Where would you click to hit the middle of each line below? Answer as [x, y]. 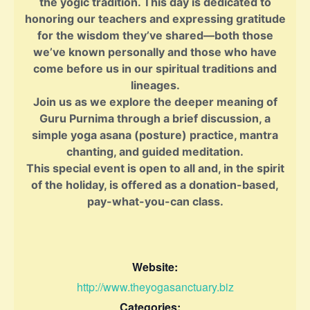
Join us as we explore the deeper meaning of [155, 102]
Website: [155, 266]
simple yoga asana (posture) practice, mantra [155, 135]
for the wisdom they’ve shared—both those [155, 36]
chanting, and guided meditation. [155, 152]
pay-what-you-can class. [155, 202]
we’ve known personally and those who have [155, 52]
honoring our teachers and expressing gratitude [155, 19]
